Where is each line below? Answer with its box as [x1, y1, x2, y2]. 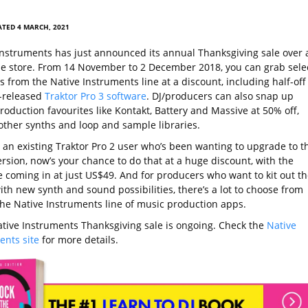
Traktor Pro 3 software [44, 89, 146, 102]
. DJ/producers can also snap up [146, 89, 294, 102]
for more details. [38, 232, 118, 246]
